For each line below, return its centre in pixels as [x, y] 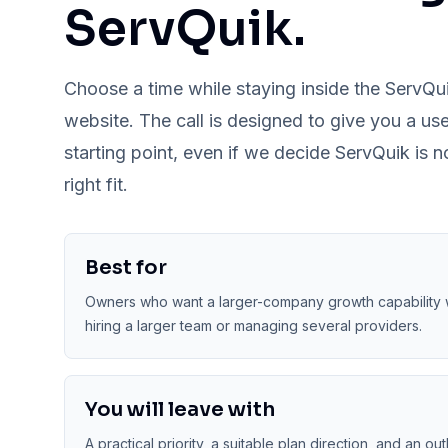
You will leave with [180, 409]
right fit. [96, 184]
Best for [126, 267]
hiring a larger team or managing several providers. [253, 325]
